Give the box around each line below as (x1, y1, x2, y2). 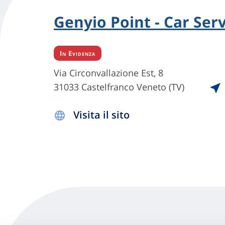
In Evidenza (60, 48, 95, 58)
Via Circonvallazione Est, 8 (54, 66, 163, 79)
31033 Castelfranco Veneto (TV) (54, 80, 184, 93)
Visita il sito (73, 107, 130, 122)
